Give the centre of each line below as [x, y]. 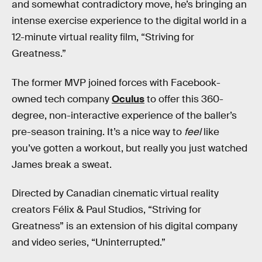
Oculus [128, 99]
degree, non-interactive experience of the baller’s [124, 115]
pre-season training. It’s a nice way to [98, 132]
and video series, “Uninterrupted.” [89, 243]
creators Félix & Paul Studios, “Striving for [106, 210]
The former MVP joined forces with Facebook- [116, 82]
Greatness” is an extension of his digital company [125, 226]
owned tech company [62, 99]
